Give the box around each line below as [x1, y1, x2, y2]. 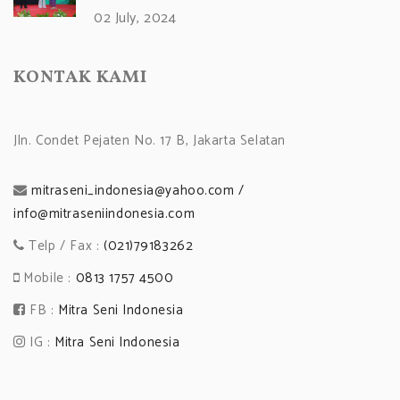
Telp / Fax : [24, 234, 104, 257]
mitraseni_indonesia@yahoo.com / [31, 179, 245, 202]
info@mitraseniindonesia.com [13, 202, 196, 225]
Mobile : [19, 266, 76, 289]
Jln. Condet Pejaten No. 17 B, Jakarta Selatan [13, 129, 286, 152]
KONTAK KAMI [13, 64, 147, 90]
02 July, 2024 [94, 5, 177, 30]
